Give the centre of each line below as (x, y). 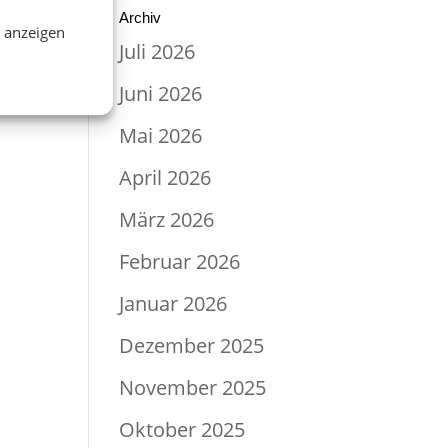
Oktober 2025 (182, 429)
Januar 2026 (173, 303)
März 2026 (167, 219)
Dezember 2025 (192, 345)
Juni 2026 (161, 93)
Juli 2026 (157, 51)
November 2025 (193, 387)
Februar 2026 (180, 261)
